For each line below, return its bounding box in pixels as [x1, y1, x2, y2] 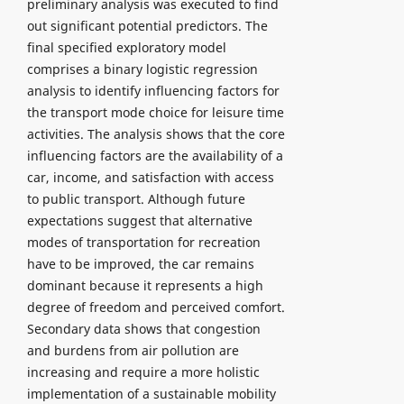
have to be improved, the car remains [26, 254, 254, 272]
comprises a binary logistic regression [26, 60, 258, 78]
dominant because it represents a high [26, 276, 263, 294]
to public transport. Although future [26, 189, 245, 207]
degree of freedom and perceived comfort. [26, 298, 285, 316]
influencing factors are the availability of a [26, 146, 283, 164]
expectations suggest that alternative [26, 211, 252, 229]
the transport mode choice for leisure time [26, 103, 284, 121]
